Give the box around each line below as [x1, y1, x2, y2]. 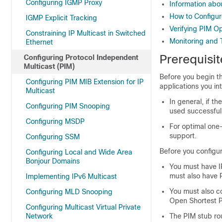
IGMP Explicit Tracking [26, 14, 97, 22]
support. [169, 132, 197, 140]
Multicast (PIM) [24, 62, 75, 70]
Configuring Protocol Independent [24, 54, 138, 61]
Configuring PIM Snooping [26, 102, 110, 110]
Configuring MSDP [26, 117, 85, 125]
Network [26, 212, 53, 220]
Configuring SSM [26, 133, 80, 141]
